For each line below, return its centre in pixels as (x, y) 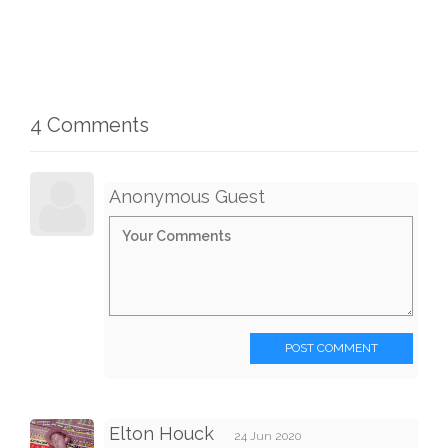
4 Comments (89, 124)
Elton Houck (161, 433)
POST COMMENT (331, 347)
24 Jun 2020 (267, 435)
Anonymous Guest (187, 196)
